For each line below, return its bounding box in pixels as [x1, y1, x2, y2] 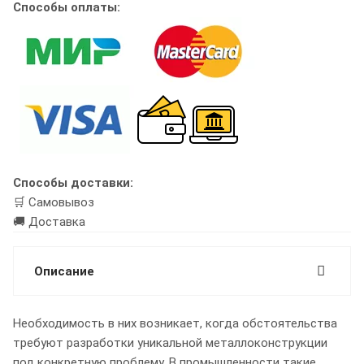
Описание [34, 264, 94, 279]
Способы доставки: [13, 175, 133, 191]
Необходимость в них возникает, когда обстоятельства [13, 316, 337, 331]
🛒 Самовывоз [13, 195, 94, 210]
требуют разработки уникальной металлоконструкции [13, 336, 327, 351]
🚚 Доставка [13, 214, 85, 230]
